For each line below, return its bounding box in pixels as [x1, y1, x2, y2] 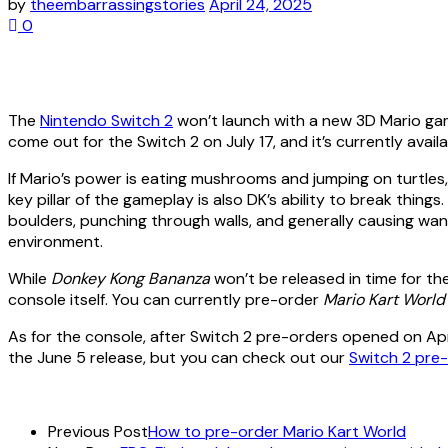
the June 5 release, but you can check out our [8, 347, 349, 369]
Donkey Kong [51, 268, 144, 290]
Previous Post [48, 421, 148, 443]
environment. [8, 231, 103, 253]
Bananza [148, 268, 214, 290]
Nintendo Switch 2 [40, 110, 173, 132]
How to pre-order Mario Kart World [148, 421, 406, 443]
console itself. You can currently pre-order [8, 289, 323, 311]
